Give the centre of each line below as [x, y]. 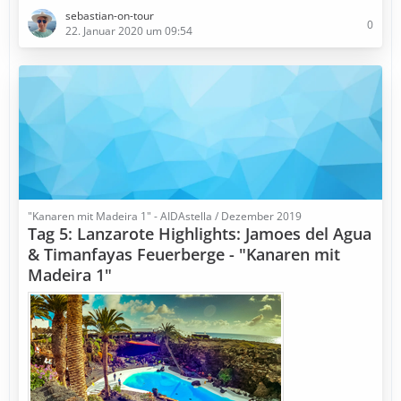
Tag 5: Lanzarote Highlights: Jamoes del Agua [200, 234]
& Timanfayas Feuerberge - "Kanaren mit [184, 254]
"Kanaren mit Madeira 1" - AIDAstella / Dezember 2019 [165, 216]
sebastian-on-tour [110, 16]
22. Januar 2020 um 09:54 [129, 31]
